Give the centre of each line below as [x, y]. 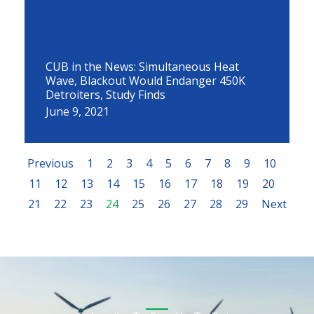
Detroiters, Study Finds [105, 95]
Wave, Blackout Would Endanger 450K [145, 81]
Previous [50, 163]
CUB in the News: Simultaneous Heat [142, 67]
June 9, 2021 [77, 111]
